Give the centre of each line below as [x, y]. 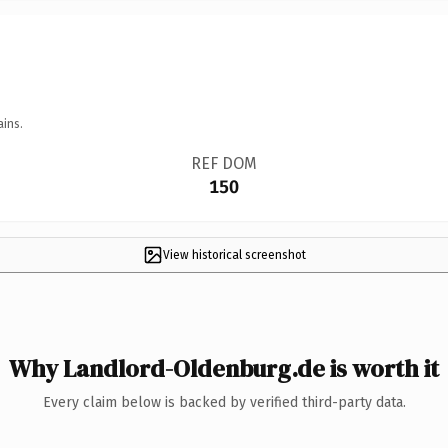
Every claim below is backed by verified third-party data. [224, 402]
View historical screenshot [234, 254]
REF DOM [223, 163]
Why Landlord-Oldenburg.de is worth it [224, 368]
